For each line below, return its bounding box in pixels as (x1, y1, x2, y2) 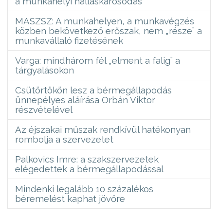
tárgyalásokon (15, 64, 74, 75)
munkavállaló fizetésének (15, 35, 123, 46)
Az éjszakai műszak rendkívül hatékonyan (15, 124, 191, 135)
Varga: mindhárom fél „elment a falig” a (15, 54, 180, 66)
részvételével (15, 104, 73, 115)
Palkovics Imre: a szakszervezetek (15, 153, 159, 164)
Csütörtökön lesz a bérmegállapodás (15, 84, 172, 95)
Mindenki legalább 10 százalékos (15, 183, 153, 194)
